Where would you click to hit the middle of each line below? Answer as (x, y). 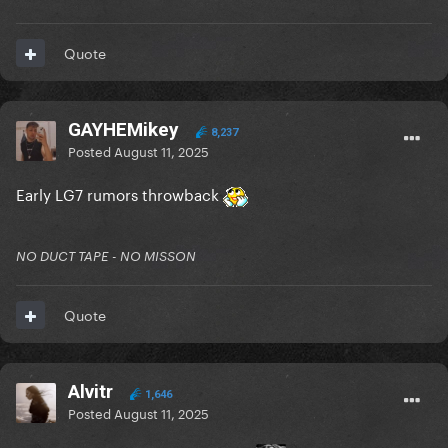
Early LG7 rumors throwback (119, 193)
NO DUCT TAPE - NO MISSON (106, 256)
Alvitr (90, 392)
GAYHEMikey (123, 130)
